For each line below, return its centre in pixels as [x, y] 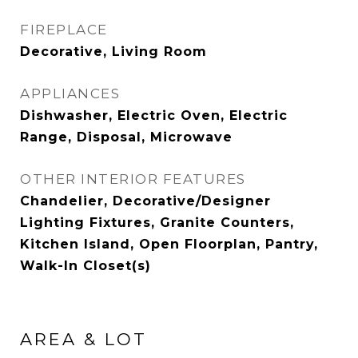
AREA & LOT [84, 339]
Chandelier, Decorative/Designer [145, 201]
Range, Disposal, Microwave [126, 137]
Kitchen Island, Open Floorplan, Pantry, [169, 244]
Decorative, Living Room [113, 52]
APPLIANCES [70, 93]
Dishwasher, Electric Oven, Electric [154, 115]
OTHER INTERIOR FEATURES [133, 179]
